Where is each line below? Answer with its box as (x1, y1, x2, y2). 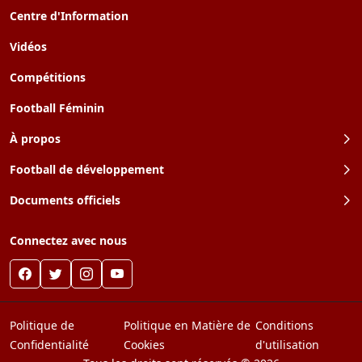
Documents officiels (10, 192, 120, 208)
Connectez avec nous (10, 233, 127, 248)
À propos (10, 131, 61, 146)
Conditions (255, 318, 314, 333)
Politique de (10, 318, 74, 333)
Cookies (123, 337, 165, 352)
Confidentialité (10, 337, 89, 352)
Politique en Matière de (123, 318, 250, 333)
